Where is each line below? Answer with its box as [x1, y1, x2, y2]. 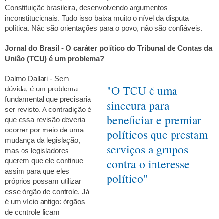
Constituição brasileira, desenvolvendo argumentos [5, 3, 168, 12]
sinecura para [107, 97, 170, 113]
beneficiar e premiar [107, 112, 201, 128]
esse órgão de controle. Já [5, 188, 89, 196]
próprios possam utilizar [5, 177, 81, 186]
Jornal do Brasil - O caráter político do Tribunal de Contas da [5, 44, 212, 52]
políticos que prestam [107, 127, 208, 143]
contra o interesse [107, 156, 190, 172]
